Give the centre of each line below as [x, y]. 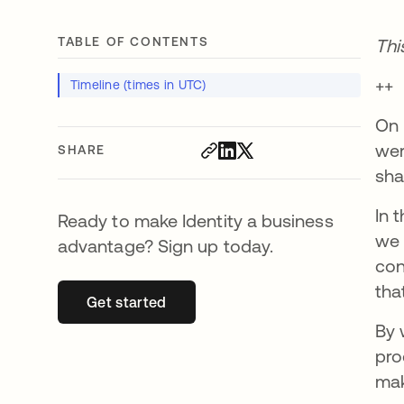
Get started [127, 302]
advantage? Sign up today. [166, 245]
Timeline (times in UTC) [138, 84]
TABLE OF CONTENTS [133, 41]
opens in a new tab [191, 302]
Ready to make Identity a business [196, 220]
